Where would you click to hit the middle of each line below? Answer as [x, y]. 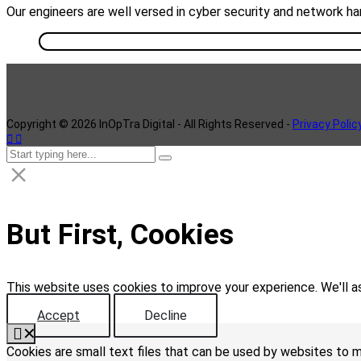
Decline [166, 316]
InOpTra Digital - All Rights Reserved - [196, 124]
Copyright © [37, 124]
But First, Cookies [120, 235]
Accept [58, 316]
